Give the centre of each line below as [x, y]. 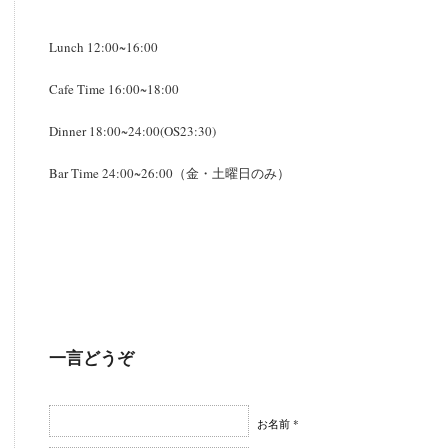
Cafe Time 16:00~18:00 [114, 89]
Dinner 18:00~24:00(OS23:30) [132, 131]
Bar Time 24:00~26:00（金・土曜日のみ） [169, 173]
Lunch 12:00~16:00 [103, 47]
